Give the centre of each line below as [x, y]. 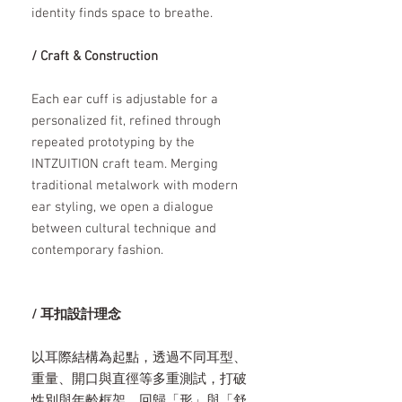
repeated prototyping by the [113, 143]
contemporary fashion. [97, 251]
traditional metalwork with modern [135, 186]
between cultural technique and [124, 229]
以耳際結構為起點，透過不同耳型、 [139, 358]
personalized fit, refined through [126, 122]
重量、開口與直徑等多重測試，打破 [139, 380]
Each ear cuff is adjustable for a [125, 100]
